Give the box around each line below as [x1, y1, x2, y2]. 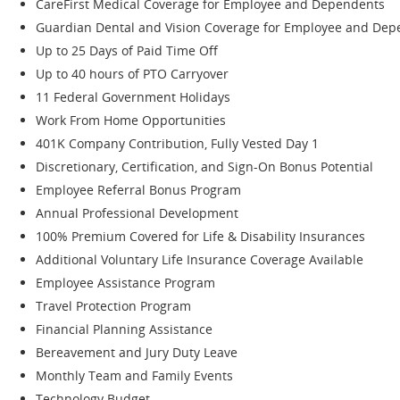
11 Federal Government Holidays [36, 87, 230, 105]
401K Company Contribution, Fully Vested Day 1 [36, 134, 319, 152]
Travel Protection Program [36, 296, 191, 314]
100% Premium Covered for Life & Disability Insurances [36, 227, 365, 245]
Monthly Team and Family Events [36, 366, 233, 384]
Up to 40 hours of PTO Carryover [36, 64, 229, 82]
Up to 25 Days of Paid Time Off [36, 41, 218, 59]
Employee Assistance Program [36, 273, 215, 291]
